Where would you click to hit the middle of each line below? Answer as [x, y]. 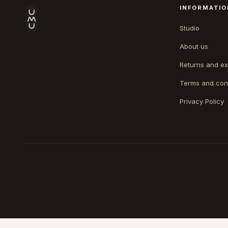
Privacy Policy [202, 101]
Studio [190, 28]
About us [194, 46]
